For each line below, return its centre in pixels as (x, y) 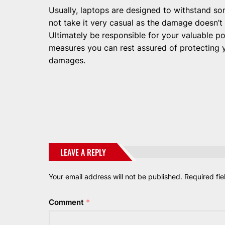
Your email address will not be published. (116, 177)
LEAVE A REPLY (83, 152)
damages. (67, 61)
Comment (67, 202)
